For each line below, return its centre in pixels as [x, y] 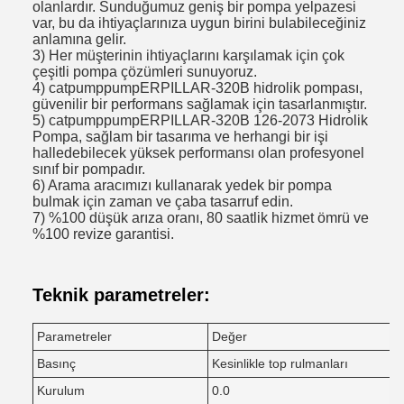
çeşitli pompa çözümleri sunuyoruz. [145, 72]
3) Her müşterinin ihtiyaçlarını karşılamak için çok [188, 55]
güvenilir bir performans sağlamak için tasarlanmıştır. [200, 104]
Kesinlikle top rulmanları [280, 363]
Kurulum [61, 390]
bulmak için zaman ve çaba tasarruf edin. [163, 202]
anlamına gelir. [79, 39]
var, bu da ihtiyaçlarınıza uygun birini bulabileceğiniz [199, 23]
